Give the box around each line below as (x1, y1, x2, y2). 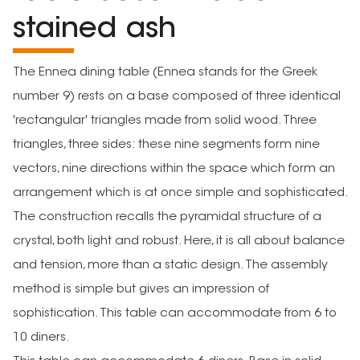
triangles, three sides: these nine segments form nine (13, 139, 320, 151)
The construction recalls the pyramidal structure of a (13, 211, 321, 223)
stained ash (13, 15, 176, 44)
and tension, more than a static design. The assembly (13, 260, 328, 272)
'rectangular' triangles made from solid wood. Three (13, 115, 317, 127)
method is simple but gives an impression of (13, 284, 269, 296)
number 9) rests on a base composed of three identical (13, 91, 341, 103)
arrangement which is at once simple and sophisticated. (13, 187, 347, 199)
